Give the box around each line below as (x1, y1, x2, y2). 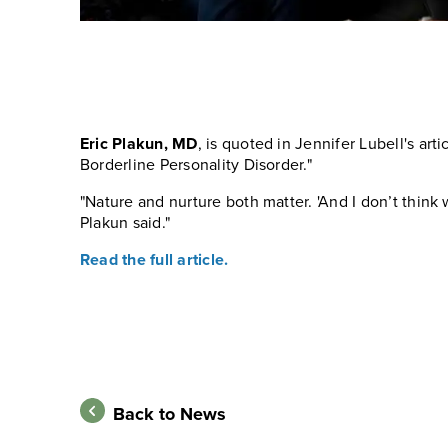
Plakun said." (80, 211, 171, 234)
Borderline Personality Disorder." (80, 153, 312, 176)
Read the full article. (80, 248, 229, 272)
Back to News (113, 400, 226, 427)
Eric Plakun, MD (80, 132, 198, 156)
